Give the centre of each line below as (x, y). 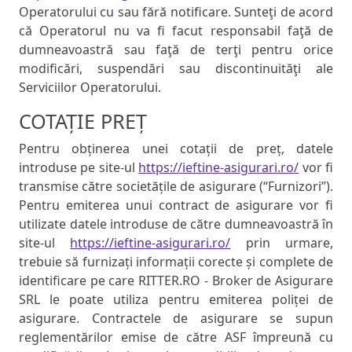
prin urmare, (282, 243)
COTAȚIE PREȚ (83, 121)
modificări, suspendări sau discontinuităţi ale (176, 69)
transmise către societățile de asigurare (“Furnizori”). (176, 187)
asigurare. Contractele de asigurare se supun (176, 319)
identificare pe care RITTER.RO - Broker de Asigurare (176, 281)
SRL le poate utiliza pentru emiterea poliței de (176, 300)
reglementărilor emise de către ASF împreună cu (176, 337)
